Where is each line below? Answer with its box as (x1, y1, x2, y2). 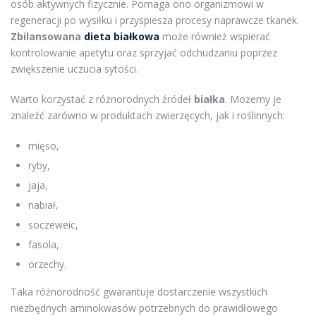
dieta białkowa (84, 29, 159, 43)
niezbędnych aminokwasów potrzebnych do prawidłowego (11, 300, 278, 315)
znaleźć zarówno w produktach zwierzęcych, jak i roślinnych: (11, 108, 285, 122)
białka (194, 92, 225, 106)
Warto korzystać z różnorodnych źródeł (11, 92, 194, 106)
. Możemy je (225, 92, 281, 106)
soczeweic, (28, 217, 78, 231)
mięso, (28, 138, 59, 152)
